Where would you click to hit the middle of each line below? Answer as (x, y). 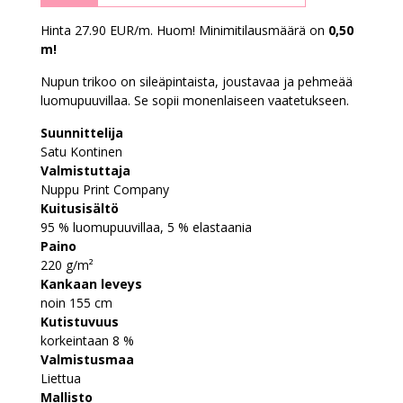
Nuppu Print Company (105, 189)
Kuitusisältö (80, 208)
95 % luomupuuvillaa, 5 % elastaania (146, 227)
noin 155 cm (76, 302)
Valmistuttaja (85, 170)
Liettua (61, 378)
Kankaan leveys (91, 283)
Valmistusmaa (87, 359)
